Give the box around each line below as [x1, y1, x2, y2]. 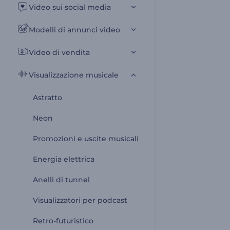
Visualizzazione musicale [29, 70, 119, 80]
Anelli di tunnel [33, 175, 90, 184]
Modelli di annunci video [29, 25, 120, 34]
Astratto [33, 93, 62, 102]
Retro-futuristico [33, 216, 93, 225]
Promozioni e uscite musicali [33, 134, 139, 143]
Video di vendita [29, 48, 90, 57]
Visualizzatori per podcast [33, 196, 127, 205]
